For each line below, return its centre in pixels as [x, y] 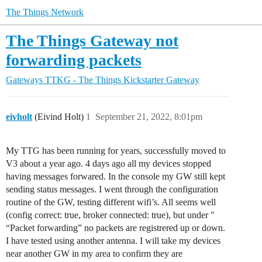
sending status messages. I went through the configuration [112, 189]
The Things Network [45, 12]
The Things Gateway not [92, 41]
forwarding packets [74, 60]
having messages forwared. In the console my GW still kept [116, 176]
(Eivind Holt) [58, 117]
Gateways [24, 80]
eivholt [19, 117]
